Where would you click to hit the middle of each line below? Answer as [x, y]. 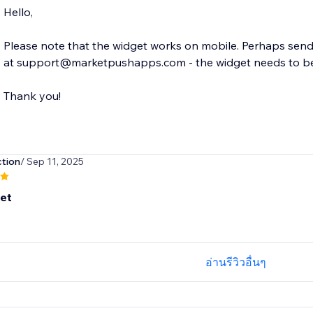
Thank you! [32, 96]
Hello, [18, 12]
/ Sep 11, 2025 [52, 162]
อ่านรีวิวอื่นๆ [236, 262]
